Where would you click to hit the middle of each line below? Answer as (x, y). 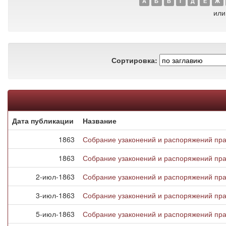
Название (100, 121)
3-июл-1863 (55, 195)
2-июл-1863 (55, 177)
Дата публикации (43, 121)
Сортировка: (134, 60)
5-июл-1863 (55, 214)
